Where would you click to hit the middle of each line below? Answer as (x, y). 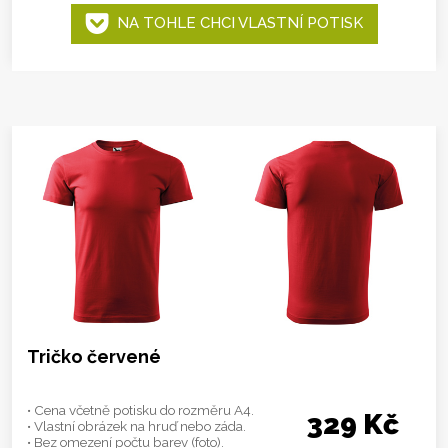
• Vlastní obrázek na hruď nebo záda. (136, 425)
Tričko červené (94, 356)
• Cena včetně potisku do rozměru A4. (140, 409)
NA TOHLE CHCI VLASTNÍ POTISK (235, 23)
